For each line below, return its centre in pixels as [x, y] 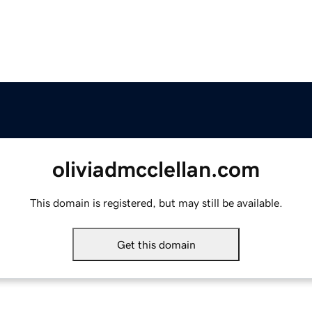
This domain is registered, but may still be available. [156, 203]
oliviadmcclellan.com [156, 170]
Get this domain [156, 245]
